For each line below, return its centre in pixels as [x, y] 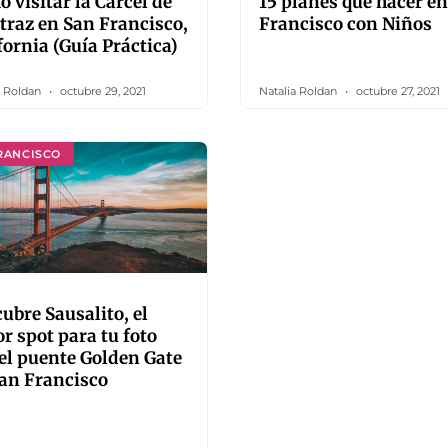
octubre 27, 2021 [396, 91]
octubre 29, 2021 [101, 91]
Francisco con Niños [345, 24]
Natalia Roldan [299, 91]
